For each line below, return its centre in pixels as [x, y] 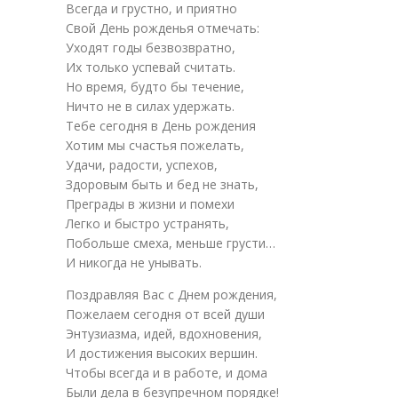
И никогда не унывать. [134, 263]
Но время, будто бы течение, [155, 87]
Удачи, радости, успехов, [142, 165]
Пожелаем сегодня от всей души [165, 314]
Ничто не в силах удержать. [150, 106]
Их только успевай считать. [151, 67]
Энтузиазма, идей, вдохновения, [164, 334]
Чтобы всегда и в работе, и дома [167, 373]
